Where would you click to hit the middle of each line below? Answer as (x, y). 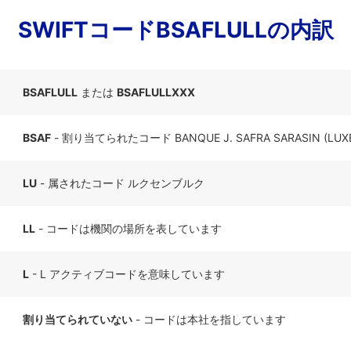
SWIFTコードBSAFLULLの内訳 (175, 30)
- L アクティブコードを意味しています (127, 274)
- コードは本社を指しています (209, 319)
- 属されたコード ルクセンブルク (121, 183)
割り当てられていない (78, 319)
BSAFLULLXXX (156, 92)
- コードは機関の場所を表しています (128, 228)
